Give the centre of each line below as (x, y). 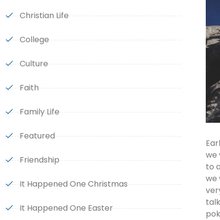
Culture (34, 64)
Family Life (39, 112)
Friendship (39, 160)
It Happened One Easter (66, 208)
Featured (37, 136)
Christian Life (44, 15)
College (34, 40)
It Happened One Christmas (73, 184)
